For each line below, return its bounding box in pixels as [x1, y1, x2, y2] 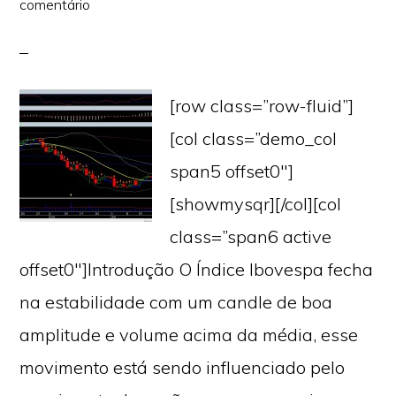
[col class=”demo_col [170, 127, 338, 149]
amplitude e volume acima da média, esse [19, 324, 359, 346]
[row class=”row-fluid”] [170, 95, 354, 117]
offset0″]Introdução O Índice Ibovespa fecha [19, 258, 374, 280]
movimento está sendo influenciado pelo [19, 356, 346, 378]
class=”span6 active [170, 225, 332, 247]
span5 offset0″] [170, 160, 294, 182]
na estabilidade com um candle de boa [19, 291, 333, 313]
